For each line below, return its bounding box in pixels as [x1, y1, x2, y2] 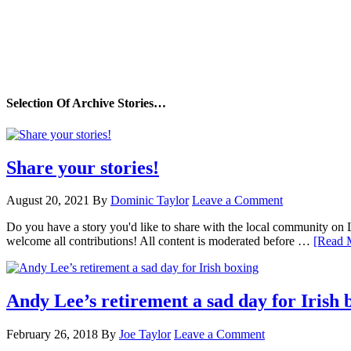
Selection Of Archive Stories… [6, 96, 166, 110]
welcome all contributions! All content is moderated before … [6, 234, 313, 248]
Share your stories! [6, 157, 159, 178]
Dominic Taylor [110, 194, 189, 208]
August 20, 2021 [6, 194, 89, 208]
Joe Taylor [119, 327, 171, 342]
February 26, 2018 [6, 327, 98, 342]
